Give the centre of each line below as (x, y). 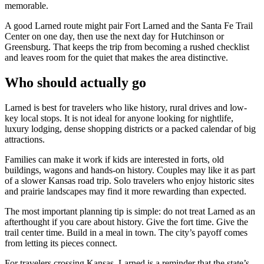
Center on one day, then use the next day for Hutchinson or (114, 36)
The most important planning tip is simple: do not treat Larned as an (130, 211)
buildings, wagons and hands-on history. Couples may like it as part (130, 170)
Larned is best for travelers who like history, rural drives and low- (126, 107)
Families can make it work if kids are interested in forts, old (114, 159)
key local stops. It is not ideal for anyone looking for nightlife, (119, 118)
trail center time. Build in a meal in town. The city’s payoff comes (126, 232)
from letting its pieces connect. (61, 243)
